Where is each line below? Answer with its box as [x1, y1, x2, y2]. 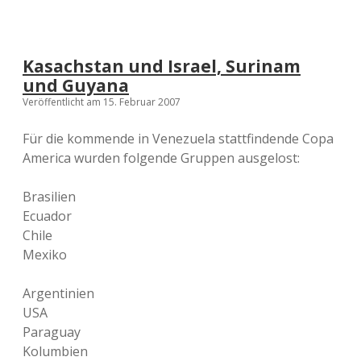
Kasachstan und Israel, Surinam [23, 55, 301, 77]
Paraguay [23, 323, 81, 341]
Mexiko [23, 246, 67, 263]
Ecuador [23, 207, 72, 225]
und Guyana [23, 74, 129, 97]
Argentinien [23, 284, 94, 302]
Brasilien [23, 188, 76, 205]
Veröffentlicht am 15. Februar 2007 [23, 95, 180, 109]
